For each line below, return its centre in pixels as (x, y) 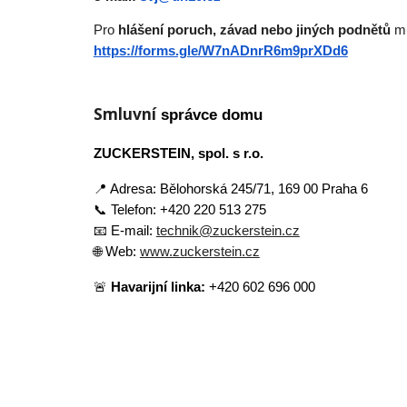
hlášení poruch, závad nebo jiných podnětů (256, 30)
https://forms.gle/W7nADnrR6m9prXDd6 (220, 50)
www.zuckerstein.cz (199, 251)
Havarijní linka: (158, 287)
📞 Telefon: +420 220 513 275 (179, 209)
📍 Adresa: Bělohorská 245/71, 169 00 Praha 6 (230, 189)
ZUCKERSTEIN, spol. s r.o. (178, 153)
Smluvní (127, 113)
